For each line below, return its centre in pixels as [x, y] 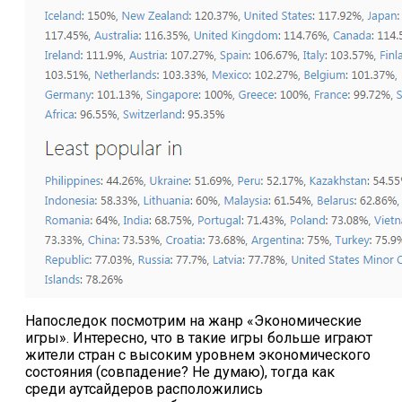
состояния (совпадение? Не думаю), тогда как [180, 371]
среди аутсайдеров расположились [144, 389]
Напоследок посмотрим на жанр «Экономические [193, 320]
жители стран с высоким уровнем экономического [198, 354]
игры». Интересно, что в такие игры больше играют [199, 337]
